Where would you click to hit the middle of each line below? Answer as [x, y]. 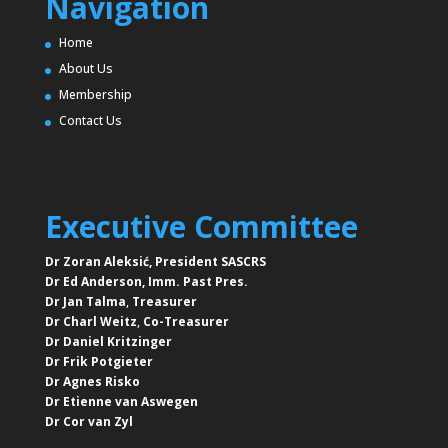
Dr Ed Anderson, [96, 282]
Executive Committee [201, 227]
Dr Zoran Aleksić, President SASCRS [155, 262]
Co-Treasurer [185, 322]
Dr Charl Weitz [90, 322]
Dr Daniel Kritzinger [108, 342]
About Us [85, 68]
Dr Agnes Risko [92, 382]
